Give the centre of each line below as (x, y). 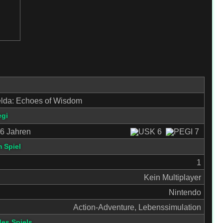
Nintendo (185, 192)
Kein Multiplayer (172, 177)
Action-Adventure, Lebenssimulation (137, 207)
